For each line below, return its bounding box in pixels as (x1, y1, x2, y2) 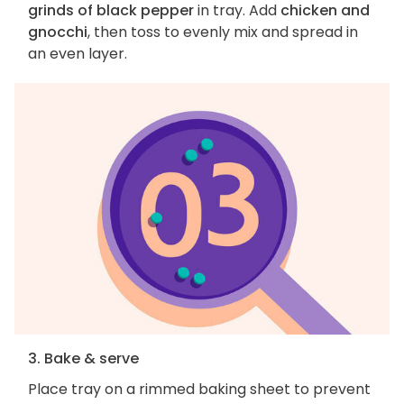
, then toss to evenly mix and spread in (87, 21, 358, 42)
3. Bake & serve (28, 348, 139, 370)
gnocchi (28, 21, 87, 42)
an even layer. (28, 42, 127, 64)
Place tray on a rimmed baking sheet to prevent (28, 379, 371, 400)
